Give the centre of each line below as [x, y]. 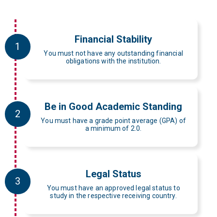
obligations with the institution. [113, 61]
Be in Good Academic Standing [114, 106]
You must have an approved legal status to [113, 188]
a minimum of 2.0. [113, 128]
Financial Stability [114, 39]
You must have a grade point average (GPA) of [113, 120]
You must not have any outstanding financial [113, 53]
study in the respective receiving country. [113, 195]
